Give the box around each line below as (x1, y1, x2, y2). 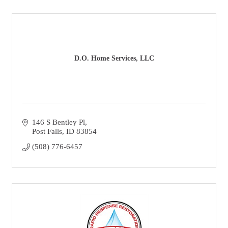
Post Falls (32, 127, 62, 135)
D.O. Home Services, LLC (74, 54, 154, 62)
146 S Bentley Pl (32, 118, 85, 126)
